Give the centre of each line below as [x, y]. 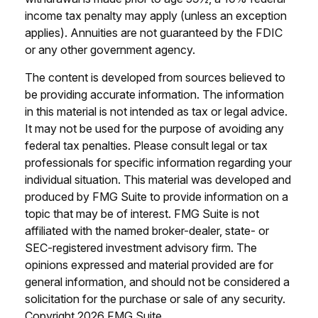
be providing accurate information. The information [154, 94]
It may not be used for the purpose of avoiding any [154, 128]
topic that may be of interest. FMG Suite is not [142, 214]
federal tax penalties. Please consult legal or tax [146, 146]
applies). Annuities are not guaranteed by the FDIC [154, 33]
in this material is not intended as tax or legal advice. [156, 111]
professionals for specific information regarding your [158, 163]
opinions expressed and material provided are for [149, 265]
